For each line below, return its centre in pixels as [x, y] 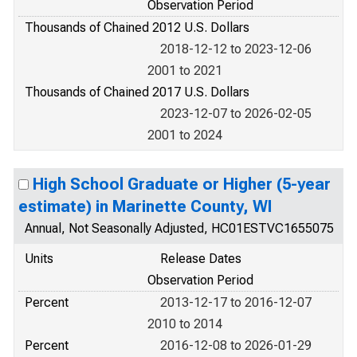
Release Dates [201, 259]
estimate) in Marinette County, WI [145, 206]
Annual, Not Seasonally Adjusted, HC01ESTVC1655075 [179, 228]
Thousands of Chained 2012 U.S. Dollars [137, 27]
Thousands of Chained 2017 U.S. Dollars [137, 92]
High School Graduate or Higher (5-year [182, 184]
